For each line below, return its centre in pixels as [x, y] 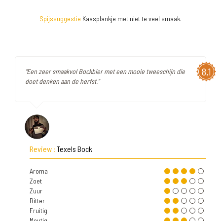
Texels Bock [74, 149]
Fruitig [38, 210]
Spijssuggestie [60, 18]
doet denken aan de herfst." [62, 81]
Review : [43, 149]
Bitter [37, 201]
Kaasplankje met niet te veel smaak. [131, 18]
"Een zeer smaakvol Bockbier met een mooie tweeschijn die [105, 71]
